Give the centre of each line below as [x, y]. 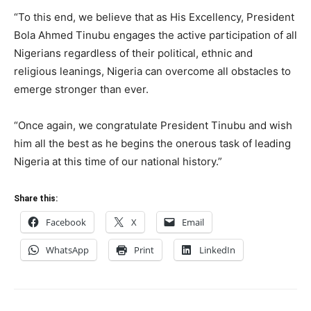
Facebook [66, 222]
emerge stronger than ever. [81, 89]
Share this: [36, 199]
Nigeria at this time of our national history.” [118, 161]
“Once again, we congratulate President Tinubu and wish [153, 125]
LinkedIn [217, 250]
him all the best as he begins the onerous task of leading [152, 143]
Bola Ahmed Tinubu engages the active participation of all [155, 35]
